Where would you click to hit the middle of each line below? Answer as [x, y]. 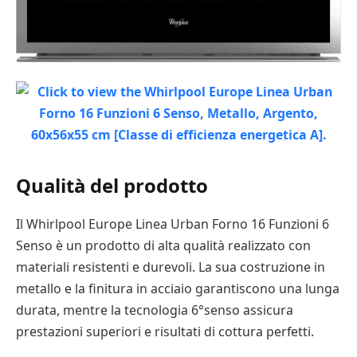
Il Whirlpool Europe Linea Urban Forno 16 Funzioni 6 [173, 224]
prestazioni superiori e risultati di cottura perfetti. [165, 332]
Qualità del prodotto [112, 186]
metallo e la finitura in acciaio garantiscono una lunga [178, 289]
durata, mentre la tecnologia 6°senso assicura [155, 310]
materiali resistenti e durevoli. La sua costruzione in [171, 267]
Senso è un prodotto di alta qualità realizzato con [163, 246]
